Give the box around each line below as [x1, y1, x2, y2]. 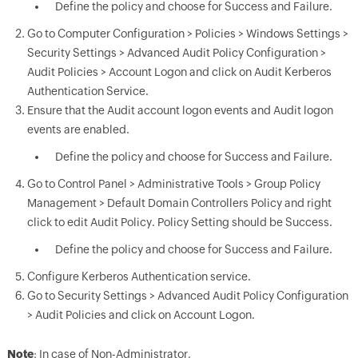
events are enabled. [26, 123, 129, 136]
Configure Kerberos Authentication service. [26, 270, 251, 283]
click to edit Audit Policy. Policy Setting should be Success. [26, 216, 332, 229]
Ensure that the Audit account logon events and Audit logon [26, 104, 333, 117]
